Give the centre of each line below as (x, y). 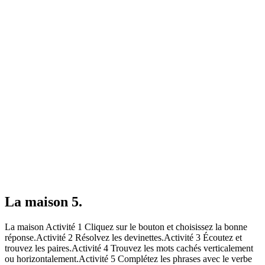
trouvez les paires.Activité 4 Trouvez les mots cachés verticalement (129, 248)
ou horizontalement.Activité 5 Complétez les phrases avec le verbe (128, 258)
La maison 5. (43, 201)
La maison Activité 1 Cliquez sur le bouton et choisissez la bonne (126, 227)
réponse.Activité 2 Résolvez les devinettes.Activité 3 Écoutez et (123, 237)
